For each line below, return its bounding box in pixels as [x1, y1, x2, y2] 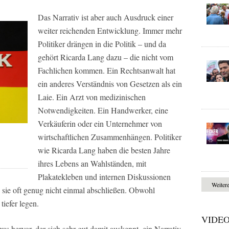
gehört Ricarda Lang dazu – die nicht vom [38, 52, 173, 63]
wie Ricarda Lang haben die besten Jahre [38, 145, 170, 156]
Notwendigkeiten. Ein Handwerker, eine [38, 105, 168, 116]
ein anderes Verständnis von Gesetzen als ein [38, 78, 182, 89]
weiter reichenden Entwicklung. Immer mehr [38, 25, 182, 36]
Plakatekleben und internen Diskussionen [38, 171, 171, 182]
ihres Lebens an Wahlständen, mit [38, 158, 146, 169]
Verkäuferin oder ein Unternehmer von [38, 118, 162, 129]
